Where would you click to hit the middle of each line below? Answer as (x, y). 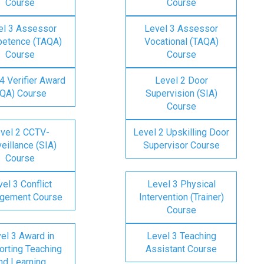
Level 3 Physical (181, 184)
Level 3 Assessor (181, 29)
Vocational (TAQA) (181, 42)
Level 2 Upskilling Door (181, 132)
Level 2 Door (181, 80)
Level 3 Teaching (181, 236)
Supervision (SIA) (181, 93)
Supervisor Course (181, 145)
